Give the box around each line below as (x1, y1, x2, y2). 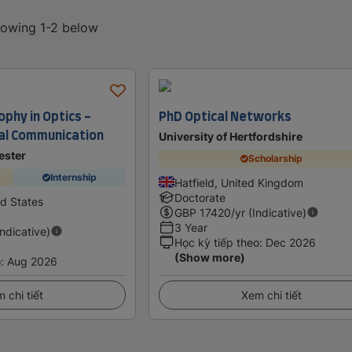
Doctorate (174, 190, 226, 204)
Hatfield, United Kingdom (174, 175, 304, 189)
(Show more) (174, 250, 246, 264)
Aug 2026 (7, 254, 57, 268)
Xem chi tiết (241, 288, 302, 302)
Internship (50, 171, 97, 184)
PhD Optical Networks (159, 105, 292, 126)
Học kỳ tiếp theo (174, 235, 260, 249)
